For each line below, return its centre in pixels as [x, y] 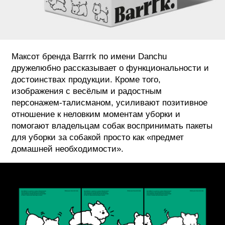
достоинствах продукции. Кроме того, [86, 79]
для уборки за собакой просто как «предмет [98, 137]
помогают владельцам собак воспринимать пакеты [112, 126]
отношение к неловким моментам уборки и [96, 114]
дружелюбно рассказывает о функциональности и [110, 68]
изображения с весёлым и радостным [87, 91]
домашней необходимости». [68, 149]
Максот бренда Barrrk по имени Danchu [89, 56]
